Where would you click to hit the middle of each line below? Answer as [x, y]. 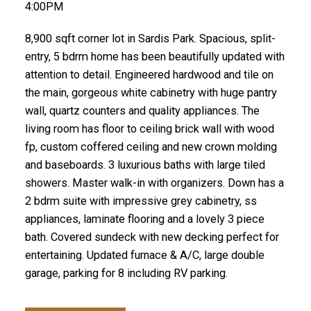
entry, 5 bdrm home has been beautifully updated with [154, 56]
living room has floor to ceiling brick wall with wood [149, 128]
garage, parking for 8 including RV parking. [126, 273]
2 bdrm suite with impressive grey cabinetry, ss [141, 201]
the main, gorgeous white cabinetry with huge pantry [151, 92]
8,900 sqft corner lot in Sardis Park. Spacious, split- [150, 38]
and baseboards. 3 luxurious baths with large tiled [145, 165]
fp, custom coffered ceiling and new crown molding [151, 146]
